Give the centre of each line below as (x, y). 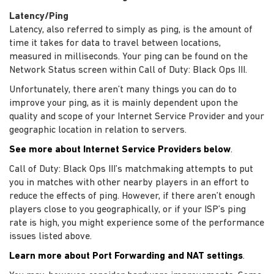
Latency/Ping (39, 16)
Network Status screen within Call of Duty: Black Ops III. (128, 70)
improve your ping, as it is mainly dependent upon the (124, 103)
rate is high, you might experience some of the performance (137, 223)
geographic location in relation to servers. (98, 130)
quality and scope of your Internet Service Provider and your (137, 117)
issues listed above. (50, 236)
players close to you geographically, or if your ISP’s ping (128, 209)
